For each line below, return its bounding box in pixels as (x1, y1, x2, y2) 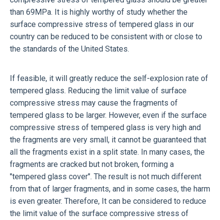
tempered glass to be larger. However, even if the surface (10, 110, 207, 120)
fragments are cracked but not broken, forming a (10, 159, 174, 169)
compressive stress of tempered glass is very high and (10, 122, 201, 132)
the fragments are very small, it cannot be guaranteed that (10, 135, 206, 144)
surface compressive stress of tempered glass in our (10, 19, 194, 29)
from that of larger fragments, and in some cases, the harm (10, 184, 210, 193)
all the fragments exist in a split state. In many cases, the (10, 147, 205, 157)
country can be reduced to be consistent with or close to (10, 31, 202, 41)
